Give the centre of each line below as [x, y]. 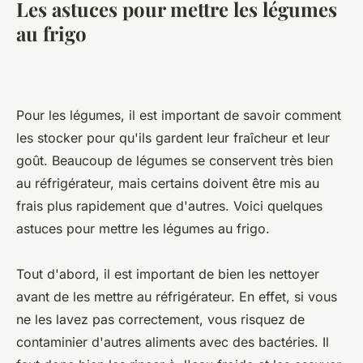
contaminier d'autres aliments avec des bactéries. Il [173, 342]
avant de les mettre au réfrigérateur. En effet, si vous [177, 296]
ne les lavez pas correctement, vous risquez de [160, 319]
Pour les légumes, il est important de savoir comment [179, 115]
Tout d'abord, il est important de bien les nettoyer [168, 273]
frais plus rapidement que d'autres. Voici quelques [169, 205]
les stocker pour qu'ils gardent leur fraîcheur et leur [173, 137]
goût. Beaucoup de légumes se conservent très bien [175, 160]
